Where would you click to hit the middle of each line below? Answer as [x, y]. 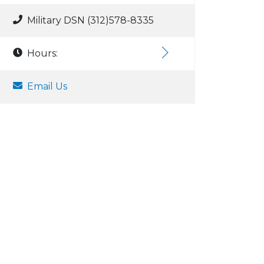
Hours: [42, 53]
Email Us [47, 86]
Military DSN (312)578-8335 [90, 20]
